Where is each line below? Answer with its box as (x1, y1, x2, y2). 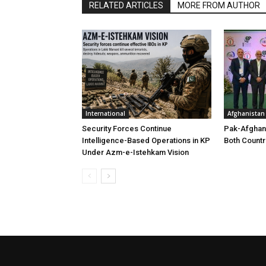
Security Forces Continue (82, 124, 172, 133)
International (85, 109, 125, 118)
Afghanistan (227, 109, 265, 118)
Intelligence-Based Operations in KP (82, 136, 210, 145)
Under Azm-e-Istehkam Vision (82, 148, 189, 157)
